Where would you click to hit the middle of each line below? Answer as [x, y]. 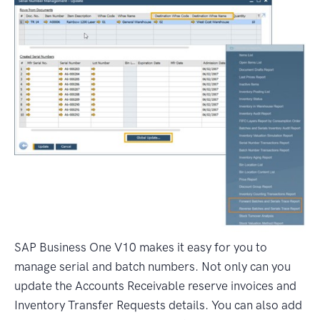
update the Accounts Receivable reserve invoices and [155, 286]
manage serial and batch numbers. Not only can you [152, 267]
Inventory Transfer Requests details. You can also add [158, 305]
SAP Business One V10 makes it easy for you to [141, 247]
